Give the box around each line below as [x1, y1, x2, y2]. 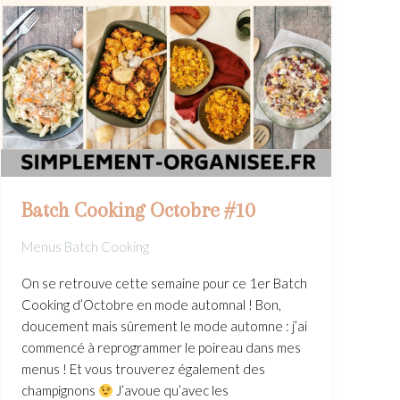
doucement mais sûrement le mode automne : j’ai [21, 318, 307, 335]
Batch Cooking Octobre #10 [21, 197, 254, 221]
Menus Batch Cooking [21, 238, 149, 255]
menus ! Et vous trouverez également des [21, 361, 265, 378]
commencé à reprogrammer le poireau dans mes [21, 339, 301, 356]
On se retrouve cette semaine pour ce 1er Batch [21, 275, 307, 292]
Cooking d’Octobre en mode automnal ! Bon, [21, 296, 281, 313]
